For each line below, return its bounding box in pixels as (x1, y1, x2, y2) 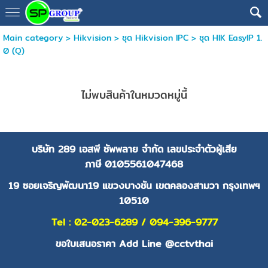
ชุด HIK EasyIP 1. (199, 31, 263, 44)
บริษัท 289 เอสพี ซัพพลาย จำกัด (31, 142, 167, 157)
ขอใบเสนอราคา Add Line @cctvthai (55, 236, 213, 251)
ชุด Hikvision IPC (121, 31, 188, 44)
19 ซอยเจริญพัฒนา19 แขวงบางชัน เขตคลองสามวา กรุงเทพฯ (8, 178, 260, 193)
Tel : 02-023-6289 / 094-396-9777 (51, 215, 218, 230)
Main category (2, 31, 63, 44)
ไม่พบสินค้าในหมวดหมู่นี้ (81, 86, 187, 103)
